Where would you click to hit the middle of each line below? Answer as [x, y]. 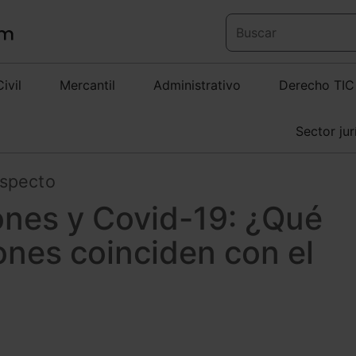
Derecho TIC [317, 85]
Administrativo [197, 85]
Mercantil [87, 85]
